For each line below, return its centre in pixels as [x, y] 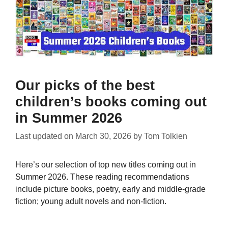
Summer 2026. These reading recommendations [102, 177]
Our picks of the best [85, 86]
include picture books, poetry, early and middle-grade [110, 189]
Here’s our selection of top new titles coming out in [106, 165]
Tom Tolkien [166, 136]
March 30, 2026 [103, 136]
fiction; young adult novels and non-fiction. [91, 202]
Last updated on [45, 136]
